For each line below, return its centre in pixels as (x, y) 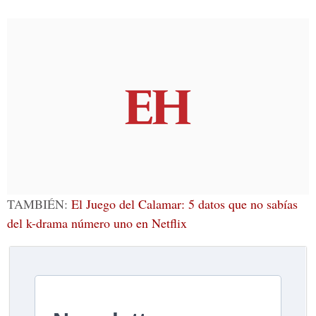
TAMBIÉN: (39, 204)
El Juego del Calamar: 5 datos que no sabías (184, 204)
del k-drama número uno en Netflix (97, 223)
